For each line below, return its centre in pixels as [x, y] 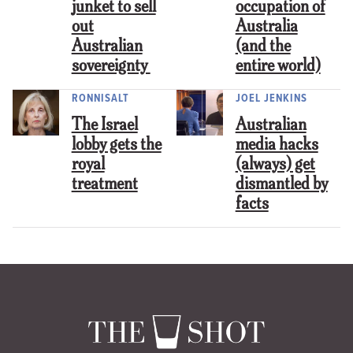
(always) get [275, 165]
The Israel [104, 125]
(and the [263, 46]
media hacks [277, 145]
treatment [104, 184]
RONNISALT [100, 98]
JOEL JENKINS [271, 98]
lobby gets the [116, 145]
